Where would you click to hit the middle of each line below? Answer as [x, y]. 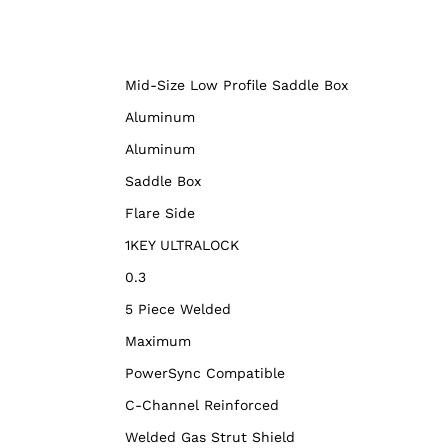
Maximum [158, 341]
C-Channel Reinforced [202, 405]
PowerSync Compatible [205, 373]
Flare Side [160, 213]
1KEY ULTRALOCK [182, 245]
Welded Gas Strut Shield [210, 437]
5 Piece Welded [178, 309]
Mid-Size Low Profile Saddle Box [236, 85]
